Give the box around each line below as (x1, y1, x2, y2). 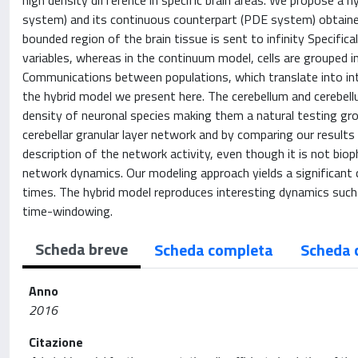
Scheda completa (154, 237, 273, 262)
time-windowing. (22, 201, 113, 221)
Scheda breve (35, 237, 128, 261)
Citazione (29, 332, 83, 352)
